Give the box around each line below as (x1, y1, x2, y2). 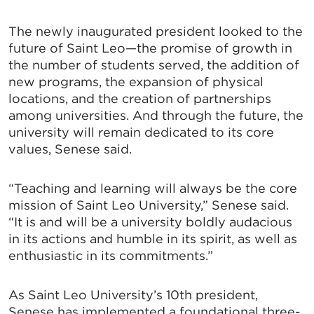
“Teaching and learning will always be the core (8, 181, 297, 196)
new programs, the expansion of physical (8, 74, 264, 90)
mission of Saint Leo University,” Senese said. (8, 198, 289, 213)
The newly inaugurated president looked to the (8, 24, 303, 39)
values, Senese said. (8, 142, 132, 157)
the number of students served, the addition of (8, 57, 299, 73)
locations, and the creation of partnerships (8, 91, 271, 107)
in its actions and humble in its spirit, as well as (8, 231, 297, 247)
